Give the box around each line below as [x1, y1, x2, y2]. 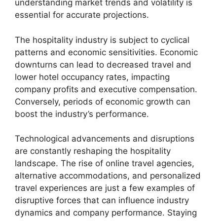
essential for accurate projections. [15, 10, 149, 20]
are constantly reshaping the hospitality [15, 146, 171, 156]
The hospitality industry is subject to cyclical [15, 35, 189, 45]
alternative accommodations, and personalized [15, 171, 201, 181]
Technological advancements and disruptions [15, 134, 194, 144]
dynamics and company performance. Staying [15, 208, 197, 218]
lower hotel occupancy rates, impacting [15, 72, 170, 82]
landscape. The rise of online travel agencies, [15, 158, 194, 169]
